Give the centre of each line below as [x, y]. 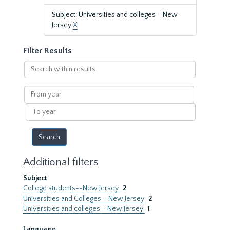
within [34, 75]
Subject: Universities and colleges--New [115, 15]
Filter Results [47, 51]
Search [35, 65]
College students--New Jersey [72, 188]
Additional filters [61, 162]
